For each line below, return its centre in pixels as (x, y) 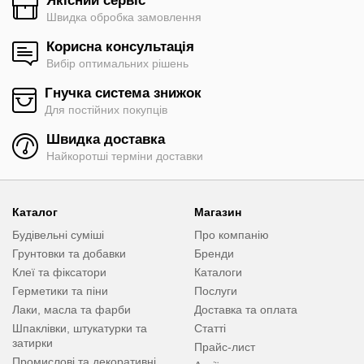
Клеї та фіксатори (59, 273)
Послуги (216, 291)
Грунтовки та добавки (69, 254)
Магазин (218, 212)
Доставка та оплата (246, 310)
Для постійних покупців (106, 110)
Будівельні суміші (58, 235)
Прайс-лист (225, 347)
